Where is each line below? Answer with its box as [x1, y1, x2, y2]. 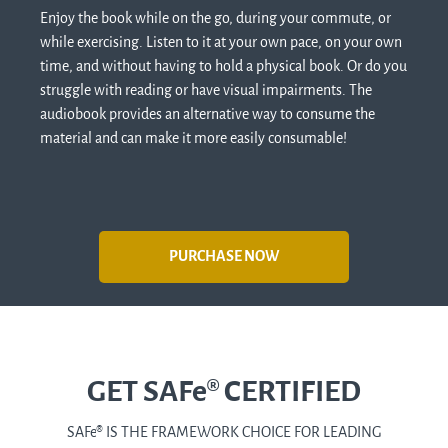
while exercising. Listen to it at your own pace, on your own [40, 32, 402, 52]
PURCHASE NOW [169, 247, 279, 267]
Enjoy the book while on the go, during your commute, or [40, 8, 391, 28]
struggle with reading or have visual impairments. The [40, 80, 372, 100]
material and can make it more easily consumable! [40, 128, 347, 148]
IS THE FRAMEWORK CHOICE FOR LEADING [102, 423, 382, 443]
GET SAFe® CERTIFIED [87, 372, 361, 412]
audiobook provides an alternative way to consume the [40, 104, 375, 124]
